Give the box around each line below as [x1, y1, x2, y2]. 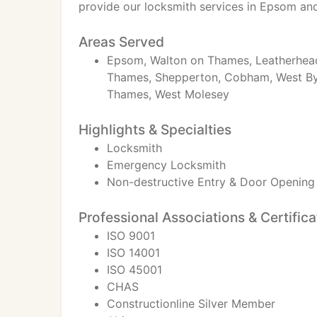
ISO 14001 [107, 246, 160, 260]
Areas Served [79, 33, 164, 50]
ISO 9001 [107, 229, 155, 243]
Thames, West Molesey [107, 87, 229, 101]
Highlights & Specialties [79, 121, 231, 138]
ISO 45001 [107, 263, 162, 277]
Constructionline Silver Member [107, 296, 275, 311]
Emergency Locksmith [107, 158, 226, 172]
